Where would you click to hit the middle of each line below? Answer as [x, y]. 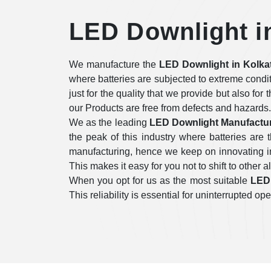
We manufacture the [114, 64]
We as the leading [109, 122]
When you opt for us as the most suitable [160, 181]
